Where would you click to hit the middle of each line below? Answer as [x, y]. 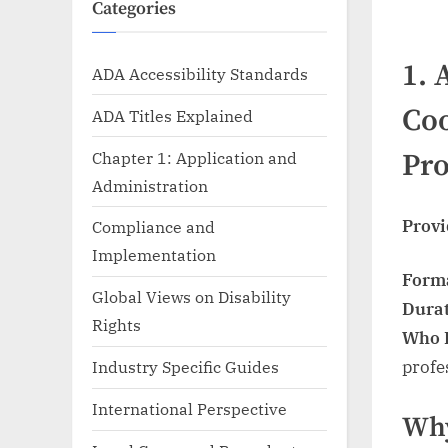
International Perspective [189, 409]
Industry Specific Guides [185, 367]
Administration [150, 185]
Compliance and [153, 227]
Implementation [154, 255]
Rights [116, 325]
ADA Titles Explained [172, 115]
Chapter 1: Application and [194, 157]
